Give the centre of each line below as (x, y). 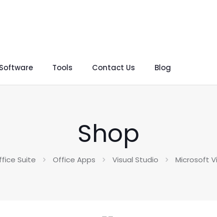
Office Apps (74, 160)
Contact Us (114, 68)
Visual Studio (135, 160)
